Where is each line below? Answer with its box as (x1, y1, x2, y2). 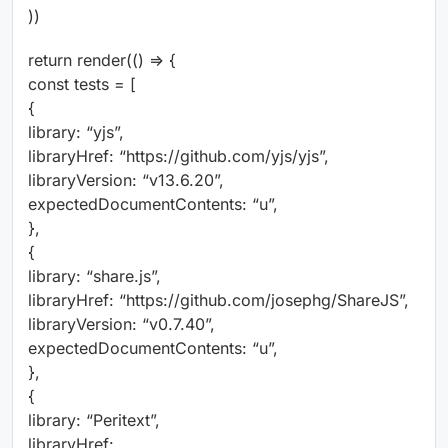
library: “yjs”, (28, 122, 124, 143)
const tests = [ (28, 74, 136, 95)
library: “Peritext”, (28, 410, 160, 431)
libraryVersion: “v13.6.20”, (28, 170, 224, 191)
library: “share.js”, (28, 266, 161, 287)
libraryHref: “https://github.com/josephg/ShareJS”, (28, 290, 409, 311)
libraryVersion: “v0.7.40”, (28, 314, 215, 335)
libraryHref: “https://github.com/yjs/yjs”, (28, 146, 329, 167)
